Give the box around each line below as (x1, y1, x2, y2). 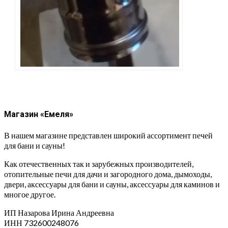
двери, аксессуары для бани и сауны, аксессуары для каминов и (4, 179, 220, 189)
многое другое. (4, 189, 55, 199)
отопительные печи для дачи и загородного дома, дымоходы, (4, 168, 212, 179)
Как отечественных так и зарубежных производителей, (4, 158, 193, 168)
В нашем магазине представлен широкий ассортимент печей (4, 130, 213, 140)
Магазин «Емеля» (4, 109, 73, 120)
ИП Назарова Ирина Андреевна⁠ (4, 207, 114, 217)
